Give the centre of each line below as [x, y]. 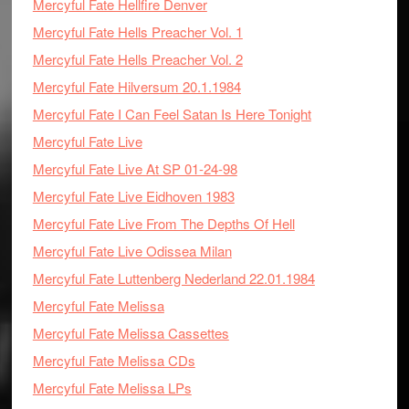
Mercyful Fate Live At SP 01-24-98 [135, 168]
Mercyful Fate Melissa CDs [114, 360]
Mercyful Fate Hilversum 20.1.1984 [136, 86]
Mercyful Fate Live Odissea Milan [132, 251]
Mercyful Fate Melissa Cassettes [131, 333]
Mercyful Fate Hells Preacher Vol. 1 [137, 31]
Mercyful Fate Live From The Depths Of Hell [163, 223]
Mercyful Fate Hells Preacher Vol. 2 [137, 59]
